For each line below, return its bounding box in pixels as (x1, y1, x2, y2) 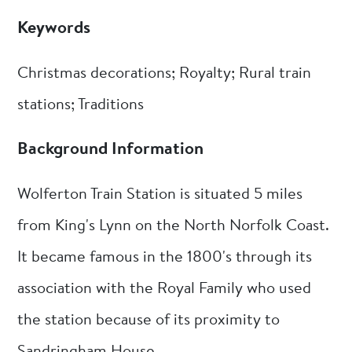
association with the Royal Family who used (17, 280, 312, 297)
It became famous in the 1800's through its (17, 249, 313, 266)
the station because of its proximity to (17, 312, 280, 328)
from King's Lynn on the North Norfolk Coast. (17, 218, 330, 234)
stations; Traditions (17, 97, 145, 114)
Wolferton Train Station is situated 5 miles (17, 186, 303, 203)
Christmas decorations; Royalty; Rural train (17, 66, 312, 82)
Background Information (17, 141, 204, 159)
